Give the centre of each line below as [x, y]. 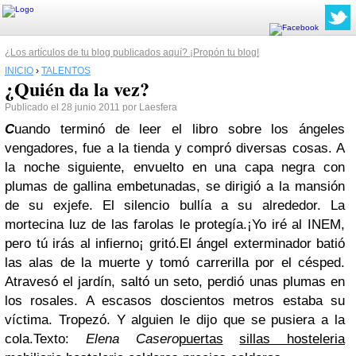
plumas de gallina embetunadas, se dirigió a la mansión [175, 186]
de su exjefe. [54, 205]
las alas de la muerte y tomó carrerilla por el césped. [175, 263]
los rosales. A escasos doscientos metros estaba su [175, 301]
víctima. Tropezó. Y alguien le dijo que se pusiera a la [175, 320]
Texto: [51, 339]
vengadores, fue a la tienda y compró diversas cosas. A [175, 148]
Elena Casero [124, 339]
